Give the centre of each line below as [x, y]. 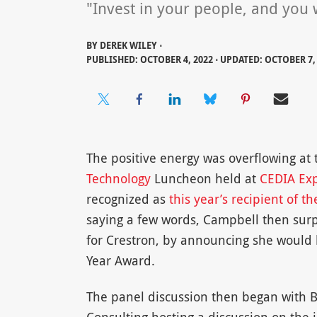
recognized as [127, 199]
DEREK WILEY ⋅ [131, 46]
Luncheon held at [205, 179]
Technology [118, 179]
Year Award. [120, 261]
